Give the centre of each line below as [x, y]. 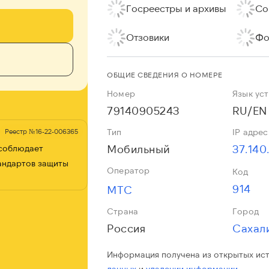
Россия [126, 228]
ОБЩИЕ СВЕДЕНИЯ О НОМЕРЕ [165, 74]
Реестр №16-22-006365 [42, 131]
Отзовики [148, 37]
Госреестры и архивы [177, 8]
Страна [122, 211]
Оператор [128, 170]
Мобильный [139, 149]
